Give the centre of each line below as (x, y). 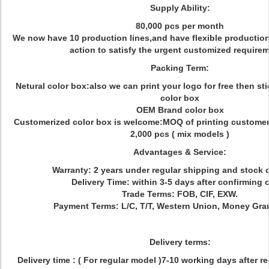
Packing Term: (180, 68)
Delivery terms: (180, 242)
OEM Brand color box (180, 110)
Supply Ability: (180, 8)
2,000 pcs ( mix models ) (180, 134)
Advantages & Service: (180, 152)
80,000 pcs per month (180, 26)
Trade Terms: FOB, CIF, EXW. (180, 194)
